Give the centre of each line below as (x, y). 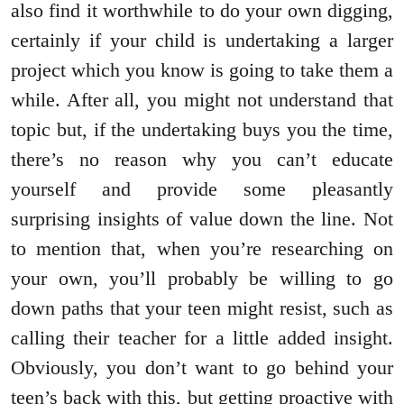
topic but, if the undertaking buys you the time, (202, 130)
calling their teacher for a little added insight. (202, 338)
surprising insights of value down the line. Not (202, 219)
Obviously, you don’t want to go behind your (202, 368)
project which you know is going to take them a (202, 70)
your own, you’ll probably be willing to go (202, 279)
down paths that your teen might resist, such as (202, 308)
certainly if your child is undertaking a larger (202, 41)
